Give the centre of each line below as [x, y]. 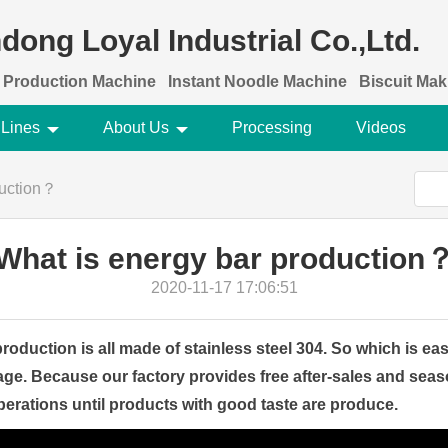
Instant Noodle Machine [257, 81]
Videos [380, 127]
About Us [135, 127]
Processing [271, 127]
